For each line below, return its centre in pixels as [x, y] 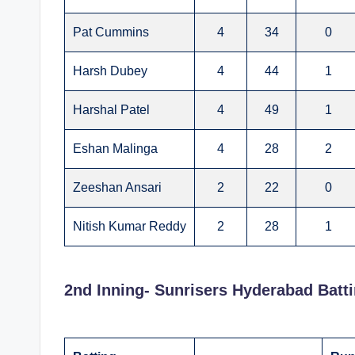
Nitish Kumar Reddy [130, 227]
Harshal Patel [111, 110]
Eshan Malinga [115, 149]
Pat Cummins [111, 32]
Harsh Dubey [110, 71]
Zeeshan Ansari [117, 188]
